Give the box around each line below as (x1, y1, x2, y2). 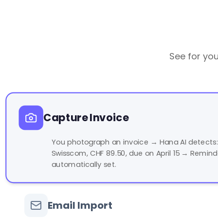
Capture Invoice (43, 110, 129, 125)
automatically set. (51, 159, 117, 170)
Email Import (48, 199, 112, 212)
